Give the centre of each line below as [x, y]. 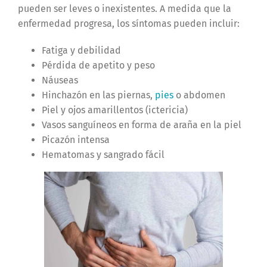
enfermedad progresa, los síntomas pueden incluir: [128, 23]
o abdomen [199, 95]
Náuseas [60, 80]
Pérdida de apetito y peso [98, 65]
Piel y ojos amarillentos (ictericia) [114, 110]
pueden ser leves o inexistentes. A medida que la [124, 8]
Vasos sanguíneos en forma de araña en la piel [141, 125]
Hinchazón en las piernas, [98, 95]
